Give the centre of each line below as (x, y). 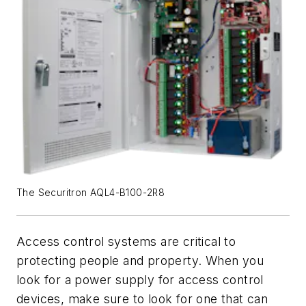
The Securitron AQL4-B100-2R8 (91, 192)
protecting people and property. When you (140, 260)
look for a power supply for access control (140, 279)
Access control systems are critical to (126, 241)
